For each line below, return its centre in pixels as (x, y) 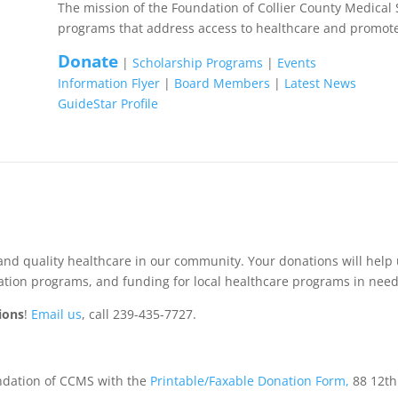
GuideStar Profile (107, 103)
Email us (57, 314)
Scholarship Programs (197, 62)
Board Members (222, 83)
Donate (88, 60)
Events (296, 62)
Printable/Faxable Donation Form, (250, 380)
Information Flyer (108, 83)
